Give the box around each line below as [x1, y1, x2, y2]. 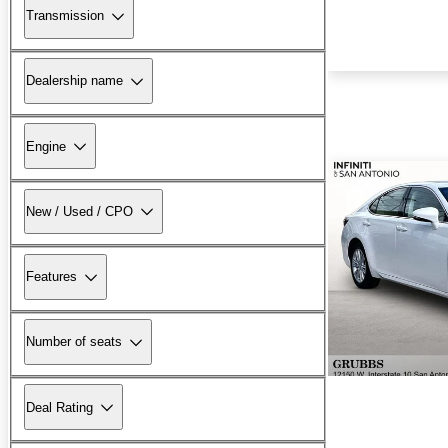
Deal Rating [26, 399, 93, 415]
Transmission [26, 8, 104, 24]
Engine [26, 138, 66, 154]
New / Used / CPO [26, 203, 133, 219]
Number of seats [26, 334, 122, 350]
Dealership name [26, 73, 123, 89]
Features [26, 269, 77, 285]
